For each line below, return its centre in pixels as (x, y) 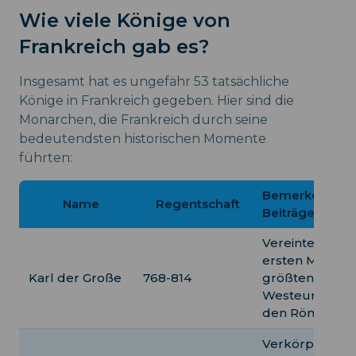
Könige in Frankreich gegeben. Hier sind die (157, 100)
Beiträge (288, 212)
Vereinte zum (304, 242)
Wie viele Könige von (125, 20)
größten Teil (301, 277)
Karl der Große (75, 277)
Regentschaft (198, 203)
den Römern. (303, 312)
